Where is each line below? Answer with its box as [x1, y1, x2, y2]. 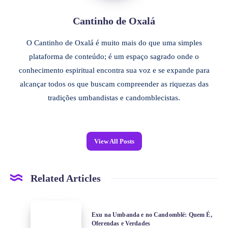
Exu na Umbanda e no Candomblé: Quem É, [92, 211, 212, 218]
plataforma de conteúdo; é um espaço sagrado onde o [29, 52, 199, 61]
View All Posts [94, 137, 134, 145]
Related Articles [31, 172, 101, 184]
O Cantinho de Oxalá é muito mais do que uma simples [26, 38, 202, 47]
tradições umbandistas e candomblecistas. [48, 93, 180, 102]
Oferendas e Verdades [92, 219, 151, 227]
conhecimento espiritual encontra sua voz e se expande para [18, 66, 210, 74]
